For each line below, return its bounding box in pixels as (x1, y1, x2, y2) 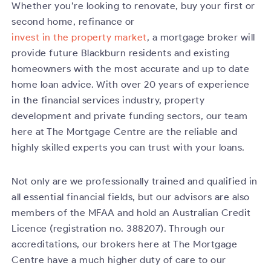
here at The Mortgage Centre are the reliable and (11, 125, 238, 137)
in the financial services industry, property (11, 94, 205, 106)
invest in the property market (11, 31, 147, 43)
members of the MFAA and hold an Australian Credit (11, 206, 251, 218)
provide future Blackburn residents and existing (11, 47, 230, 59)
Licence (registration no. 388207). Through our (11, 222, 226, 234)
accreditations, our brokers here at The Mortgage (11, 238, 238, 250)
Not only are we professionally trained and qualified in (11, 175, 258, 187)
